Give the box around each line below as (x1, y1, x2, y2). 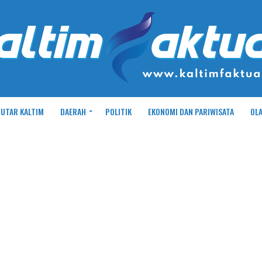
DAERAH (60, 105, 86, 118)
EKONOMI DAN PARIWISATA (147, 105, 234, 118)
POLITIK (105, 105, 132, 118)
